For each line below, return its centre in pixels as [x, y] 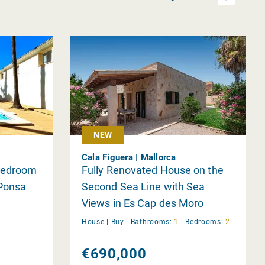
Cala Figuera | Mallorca [129, 157]
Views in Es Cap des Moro [143, 203]
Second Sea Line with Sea [143, 186]
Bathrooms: [151, 222]
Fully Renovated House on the [152, 170]
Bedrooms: [204, 222]
